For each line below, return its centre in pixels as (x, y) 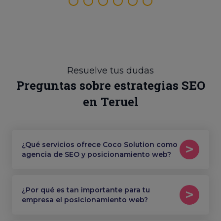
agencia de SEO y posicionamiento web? (96, 154)
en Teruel (110, 102)
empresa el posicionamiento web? (85, 200)
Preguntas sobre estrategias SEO (110, 85)
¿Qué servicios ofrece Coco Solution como (100, 145)
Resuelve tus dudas (110, 71)
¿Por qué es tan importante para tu (86, 190)
